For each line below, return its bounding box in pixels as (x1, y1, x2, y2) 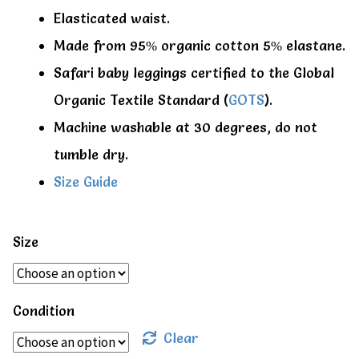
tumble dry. (54, 145, 128, 163)
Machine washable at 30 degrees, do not (54, 118, 317, 135)
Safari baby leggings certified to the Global (54, 63, 334, 81)
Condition (13, 301, 75, 319)
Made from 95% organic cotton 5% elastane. (54, 36, 345, 54)
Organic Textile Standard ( (54, 91, 228, 108)
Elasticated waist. (54, 9, 170, 26)
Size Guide (54, 172, 118, 190)
